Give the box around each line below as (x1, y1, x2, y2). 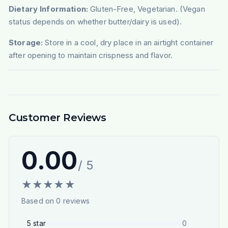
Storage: (8, 38, 43, 48)
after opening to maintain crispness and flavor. (8, 50, 173, 61)
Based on (21, 196, 56, 206)
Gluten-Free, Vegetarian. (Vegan (88, 4, 205, 14)
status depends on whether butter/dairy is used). (8, 17, 182, 27)
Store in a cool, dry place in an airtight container (43, 38, 213, 48)
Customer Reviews (8, 111, 106, 124)
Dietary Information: (8, 4, 88, 14)
